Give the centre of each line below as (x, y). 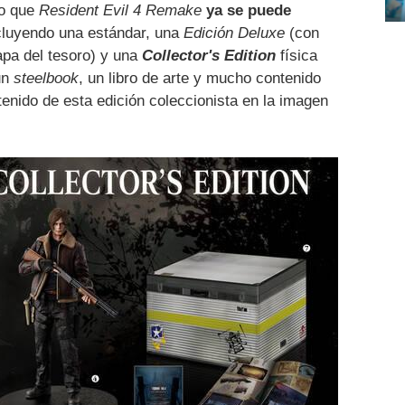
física (297, 55)
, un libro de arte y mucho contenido (200, 78)
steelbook (46, 78)
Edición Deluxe (234, 33)
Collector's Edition (209, 55)
